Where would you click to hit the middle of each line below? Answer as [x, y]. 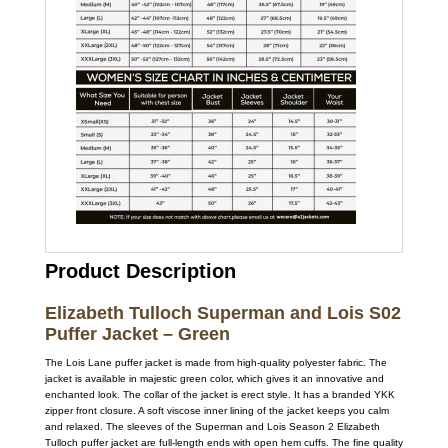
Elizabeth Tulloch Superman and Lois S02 [222, 312]
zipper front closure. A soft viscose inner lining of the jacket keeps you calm [216, 410]
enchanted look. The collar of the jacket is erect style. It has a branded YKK [219, 394]
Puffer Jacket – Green [137, 333]
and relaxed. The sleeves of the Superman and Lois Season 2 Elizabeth [212, 426]
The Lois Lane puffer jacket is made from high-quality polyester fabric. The [215, 362]
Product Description [140, 270]
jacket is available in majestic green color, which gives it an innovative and [214, 378]
